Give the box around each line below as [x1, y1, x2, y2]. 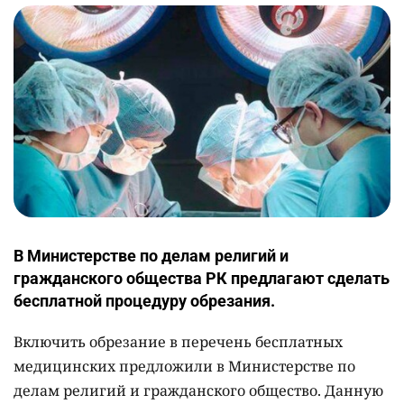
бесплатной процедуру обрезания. [14, 291, 275, 311]
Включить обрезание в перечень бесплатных [14, 332, 343, 353]
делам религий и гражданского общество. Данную [14, 381, 383, 401]
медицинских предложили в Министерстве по [14, 356, 355, 377]
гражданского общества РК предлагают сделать [14, 269, 390, 289]
